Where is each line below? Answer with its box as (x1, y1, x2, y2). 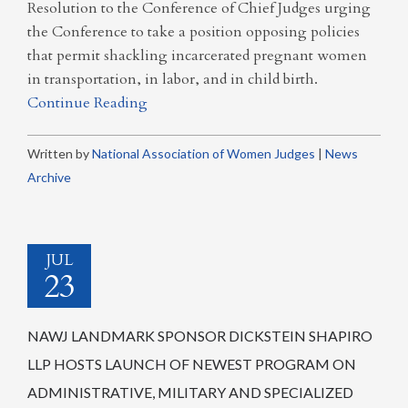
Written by (27, 146, 92, 161)
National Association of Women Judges (92, 146, 315, 161)
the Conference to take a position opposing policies (27, 22, 360, 42)
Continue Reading (27, 93, 148, 113)
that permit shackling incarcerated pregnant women (27, 46, 367, 66)
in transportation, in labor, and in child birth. (27, 69, 318, 89)
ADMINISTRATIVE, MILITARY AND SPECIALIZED (27, 383, 353, 401)
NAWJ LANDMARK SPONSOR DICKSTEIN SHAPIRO (27, 327, 372, 344)
